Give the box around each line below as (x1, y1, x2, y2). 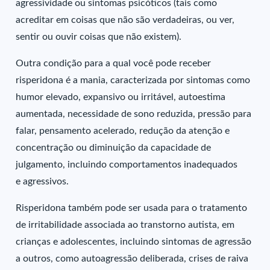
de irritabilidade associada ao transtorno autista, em (16, 220, 235, 230)
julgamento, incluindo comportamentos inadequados (16, 160, 238, 169)
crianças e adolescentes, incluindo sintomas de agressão (16, 237, 252, 246)
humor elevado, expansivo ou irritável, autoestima (16, 92, 226, 102)
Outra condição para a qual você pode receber (16, 58, 212, 68)
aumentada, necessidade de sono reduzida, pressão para (16, 109, 252, 119)
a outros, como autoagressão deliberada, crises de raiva (16, 254, 249, 263)
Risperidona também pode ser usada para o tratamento (16, 203, 248, 213)
